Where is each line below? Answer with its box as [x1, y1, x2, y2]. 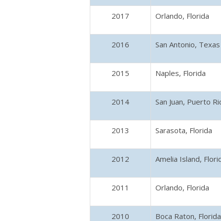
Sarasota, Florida [155, 125, 212, 135]
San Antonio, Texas [155, 39, 220, 49]
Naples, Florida [155, 68, 206, 78]
